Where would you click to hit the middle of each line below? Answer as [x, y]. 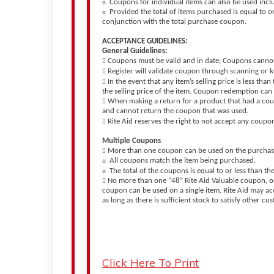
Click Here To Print [150, 262]
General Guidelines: [136, 51]
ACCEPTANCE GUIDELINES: [146, 42]
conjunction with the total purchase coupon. [175, 22]
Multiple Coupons [132, 141]
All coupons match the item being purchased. [183, 160]
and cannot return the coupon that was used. [176, 111]
